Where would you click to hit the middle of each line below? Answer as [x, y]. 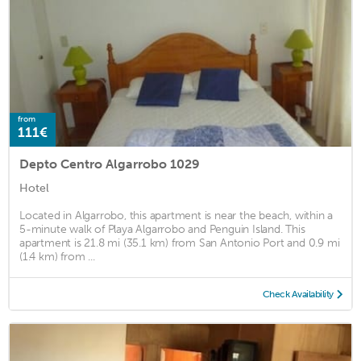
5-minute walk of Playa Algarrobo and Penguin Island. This [162, 229]
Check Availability [298, 294]
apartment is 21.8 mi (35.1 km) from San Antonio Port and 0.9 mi [180, 243]
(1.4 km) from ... [57, 256]
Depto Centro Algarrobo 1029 [110, 164]
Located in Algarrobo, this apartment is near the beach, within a [176, 215]
